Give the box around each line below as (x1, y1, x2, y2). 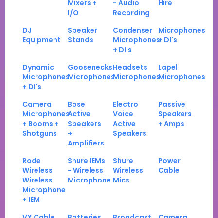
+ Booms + (22, 119, 59, 129)
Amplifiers (68, 138, 104, 148)
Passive (158, 99, 185, 109)
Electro (113, 99, 138, 109)
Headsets (113, 62, 147, 73)
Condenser (113, 25, 152, 36)
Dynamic (22, 62, 54, 73)
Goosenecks (68, 62, 112, 73)
